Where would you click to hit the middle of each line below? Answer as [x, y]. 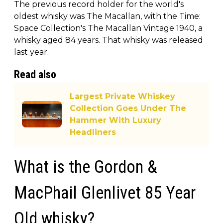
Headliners [93, 132]
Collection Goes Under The [128, 108]
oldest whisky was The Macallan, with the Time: [107, 16]
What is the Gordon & [86, 167]
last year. [31, 52]
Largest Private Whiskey [122, 96]
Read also [35, 74]
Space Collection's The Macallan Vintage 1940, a [108, 28]
